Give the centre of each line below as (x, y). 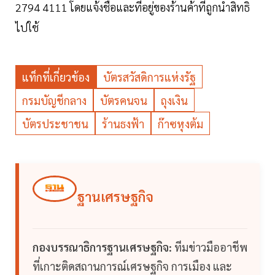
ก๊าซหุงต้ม (180, 124)
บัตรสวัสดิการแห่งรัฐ (149, 77)
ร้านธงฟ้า (123, 124)
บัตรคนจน (124, 101)
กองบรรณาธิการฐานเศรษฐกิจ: (102, 247)
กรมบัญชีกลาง (54, 101)
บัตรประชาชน (55, 124)
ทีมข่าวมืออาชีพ (210, 247)
